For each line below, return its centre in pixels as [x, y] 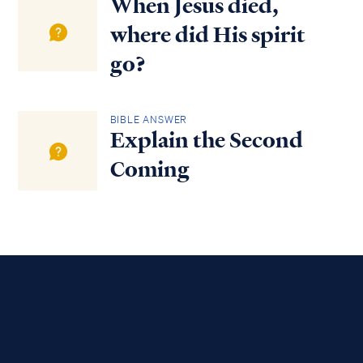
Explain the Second [206, 140]
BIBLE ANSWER [149, 119]
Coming [149, 169]
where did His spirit [207, 35]
